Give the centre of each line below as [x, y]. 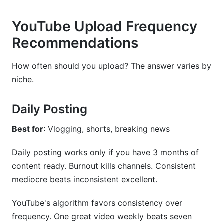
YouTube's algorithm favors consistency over [97, 203]
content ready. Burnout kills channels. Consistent [104, 166]
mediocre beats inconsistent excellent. [85, 179]
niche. [23, 79]
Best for [28, 129]
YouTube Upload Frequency [105, 26]
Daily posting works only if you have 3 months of [105, 152]
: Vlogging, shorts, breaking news [107, 129]
